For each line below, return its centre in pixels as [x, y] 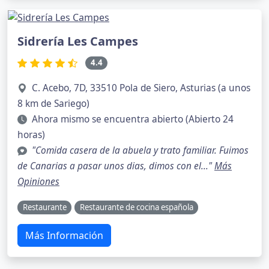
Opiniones [38, 182]
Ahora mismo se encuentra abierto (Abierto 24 [133, 119]
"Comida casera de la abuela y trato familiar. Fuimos [140, 151]
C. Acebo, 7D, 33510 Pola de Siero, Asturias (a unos [141, 88]
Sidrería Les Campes [78, 41]
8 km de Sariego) [53, 104]
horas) [31, 135]
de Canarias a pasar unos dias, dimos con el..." [116, 166]
